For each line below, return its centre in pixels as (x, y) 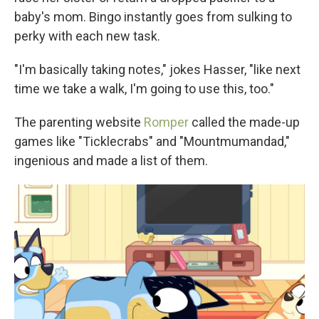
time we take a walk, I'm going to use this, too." (144, 89)
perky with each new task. (87, 36)
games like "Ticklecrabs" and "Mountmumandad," (152, 141)
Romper (166, 122)
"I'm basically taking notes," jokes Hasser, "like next (157, 69)
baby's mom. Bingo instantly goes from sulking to (153, 17)
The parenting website (79, 122)
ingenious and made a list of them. (111, 161)
